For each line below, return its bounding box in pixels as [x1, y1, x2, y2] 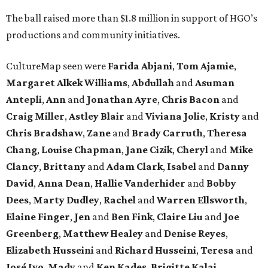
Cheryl [176, 143, 210, 156]
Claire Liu [157, 210, 203, 223]
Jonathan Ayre [87, 93, 157, 105]
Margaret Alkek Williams [6, 76, 127, 89]
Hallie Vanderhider [95, 176, 185, 189]
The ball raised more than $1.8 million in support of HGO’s [6, 11, 257, 24]
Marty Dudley [33, 193, 99, 206]
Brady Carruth [132, 126, 203, 139]
